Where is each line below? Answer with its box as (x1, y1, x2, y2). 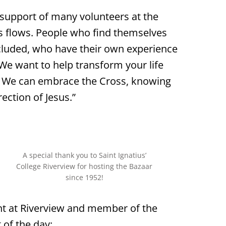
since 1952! (65, 173, 103, 183)
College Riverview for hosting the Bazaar (16, 161, 153, 172)
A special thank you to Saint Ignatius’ (22, 150, 146, 160)
